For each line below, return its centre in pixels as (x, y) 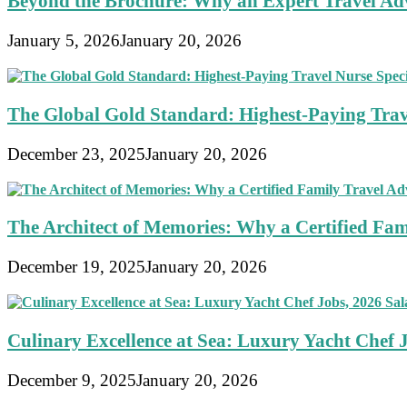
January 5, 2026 (64, 40)
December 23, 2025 (76, 154)
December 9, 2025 (72, 380)
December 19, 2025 (76, 267)
